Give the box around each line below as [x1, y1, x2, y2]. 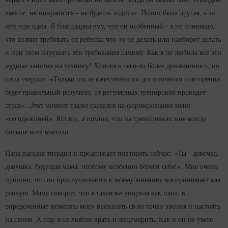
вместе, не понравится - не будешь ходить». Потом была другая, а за [5, 9, 215, 17]
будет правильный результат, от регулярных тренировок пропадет [5, 89, 206, 97]
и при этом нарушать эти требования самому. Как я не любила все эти [5, 49, 221, 57]
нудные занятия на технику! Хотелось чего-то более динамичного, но [5, 62, 219, 70]
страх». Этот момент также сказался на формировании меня [5, 102, 190, 110]
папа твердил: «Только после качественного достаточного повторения [5, 75, 220, 83]
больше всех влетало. [5, 128, 70, 136]
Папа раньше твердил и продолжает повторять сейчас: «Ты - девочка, [5, 150, 219, 158]
